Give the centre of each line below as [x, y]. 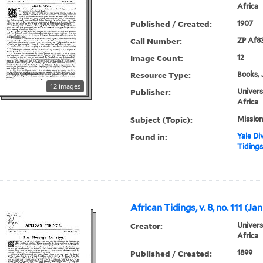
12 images [65, 86]
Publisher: [151, 92]
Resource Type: [161, 75]
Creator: [147, 226]
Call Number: [156, 41]
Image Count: [157, 58]
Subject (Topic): [162, 120]
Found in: [149, 137]
